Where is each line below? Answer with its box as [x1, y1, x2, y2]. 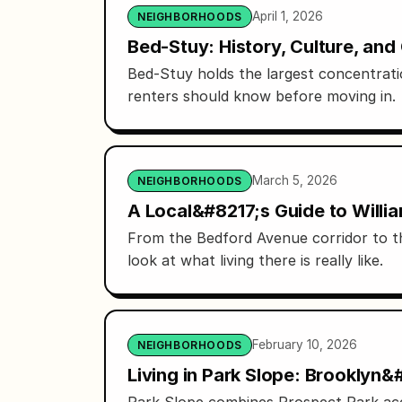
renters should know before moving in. [127, 86, 396, 105]
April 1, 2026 [251, 8, 323, 23]
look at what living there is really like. [127, 250, 383, 269]
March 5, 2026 [251, 172, 337, 188]
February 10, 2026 [251, 336, 357, 352]
